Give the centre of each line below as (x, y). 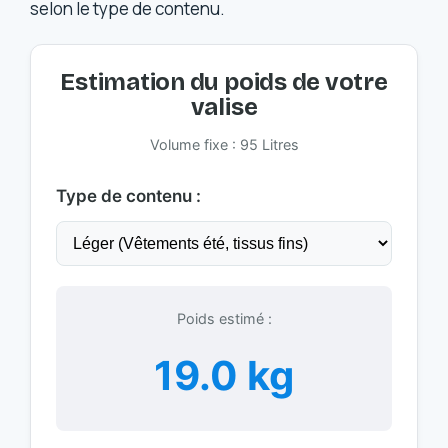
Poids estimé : (224, 318)
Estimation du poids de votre (224, 81)
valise (224, 106)
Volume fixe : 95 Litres (224, 144)
